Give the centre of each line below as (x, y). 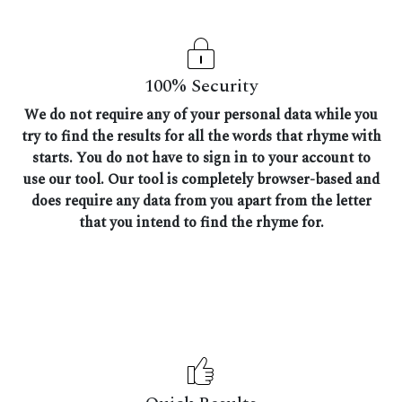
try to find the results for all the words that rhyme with (201, 137)
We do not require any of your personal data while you (201, 115)
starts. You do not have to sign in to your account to (201, 158)
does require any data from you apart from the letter (201, 201)
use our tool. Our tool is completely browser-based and (201, 180)
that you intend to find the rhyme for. (201, 223)
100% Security (201, 87)
